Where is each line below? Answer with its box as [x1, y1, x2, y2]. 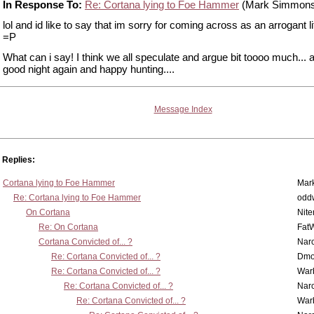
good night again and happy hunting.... [3, 63, 175, 75]
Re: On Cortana [39, 222, 98, 232]
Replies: [2, 155, 35, 165]
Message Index [153, 104, 212, 114]
